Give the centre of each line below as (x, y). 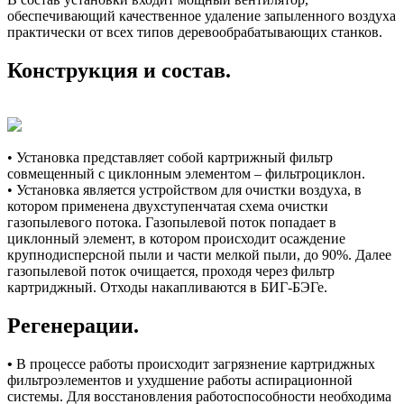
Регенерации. (73, 326)
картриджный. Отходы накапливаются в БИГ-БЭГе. (167, 288)
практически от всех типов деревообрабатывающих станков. (195, 32)
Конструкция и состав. (119, 71)
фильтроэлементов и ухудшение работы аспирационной (180, 380)
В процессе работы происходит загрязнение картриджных (196, 363)
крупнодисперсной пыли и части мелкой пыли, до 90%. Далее (199, 255)
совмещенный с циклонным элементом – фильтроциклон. (186, 174)
